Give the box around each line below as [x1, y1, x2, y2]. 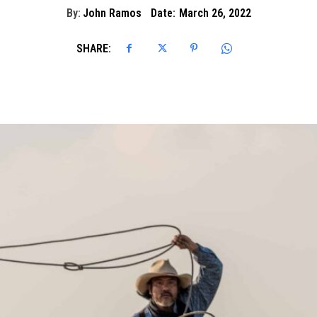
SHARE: [76, 41, 111, 55]
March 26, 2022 [178, 6, 251, 21]
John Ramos [82, 6, 142, 21]
